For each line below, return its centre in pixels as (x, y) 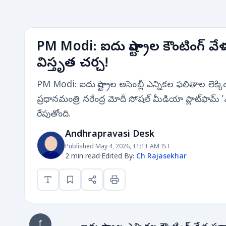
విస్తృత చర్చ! (73, 64)
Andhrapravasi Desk (110, 135)
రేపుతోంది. (54, 115)
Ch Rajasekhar (161, 157)
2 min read (82, 157)
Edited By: (119, 157)
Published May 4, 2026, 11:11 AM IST (118, 147)
